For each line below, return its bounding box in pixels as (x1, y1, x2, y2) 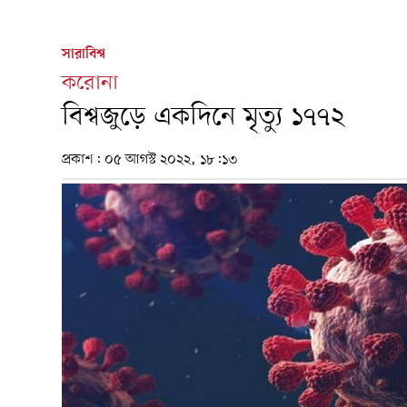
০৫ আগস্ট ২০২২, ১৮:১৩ (104, 150, 237, 171)
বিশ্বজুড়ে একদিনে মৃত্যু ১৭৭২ (62, 100, 344, 136)
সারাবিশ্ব (62, 45, 105, 65)
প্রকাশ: (62, 150, 104, 171)
